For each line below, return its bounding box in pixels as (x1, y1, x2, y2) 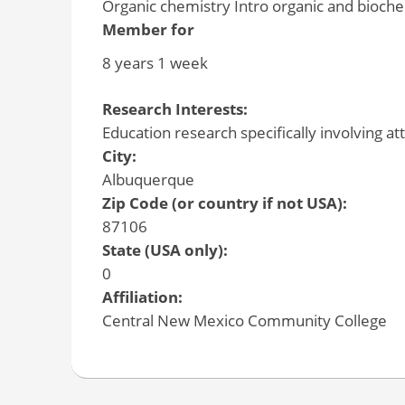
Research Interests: (101, 99, 251, 120)
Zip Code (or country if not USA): (101, 193, 351, 214)
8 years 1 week (101, 52, 208, 73)
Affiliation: (101, 287, 186, 308)
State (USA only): (101, 240, 231, 261)
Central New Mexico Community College (101, 310, 387, 332)
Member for (101, 19, 194, 41)
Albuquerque (101, 169, 194, 191)
